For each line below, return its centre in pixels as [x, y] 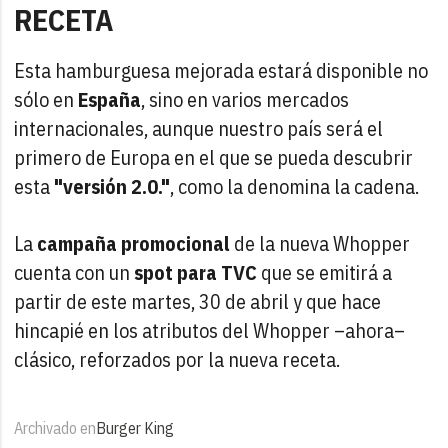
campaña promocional [134, 243]
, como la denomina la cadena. [295, 186]
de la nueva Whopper [320, 243]
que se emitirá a [325, 272]
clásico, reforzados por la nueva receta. [177, 359]
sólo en [46, 99]
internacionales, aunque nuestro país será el [199, 128]
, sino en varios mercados [245, 99]
